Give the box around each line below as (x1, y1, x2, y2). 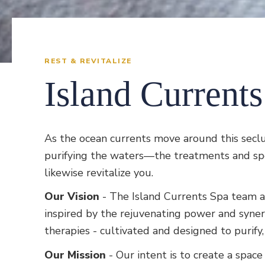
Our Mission (44, 248, 106, 263)
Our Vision (44, 189, 100, 204)
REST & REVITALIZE (44, 56, 132, 66)
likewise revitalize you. (44, 165, 157, 180)
